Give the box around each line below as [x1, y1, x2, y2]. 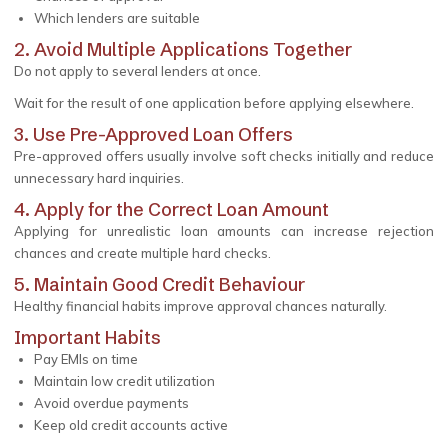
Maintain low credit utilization [34, 373, 215, 389]
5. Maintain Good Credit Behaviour [14, 273, 305, 296]
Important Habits [14, 326, 161, 349]
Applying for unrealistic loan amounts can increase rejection [14, 223, 434, 239]
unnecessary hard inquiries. [14, 170, 184, 186]
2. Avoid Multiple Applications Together [14, 38, 352, 61]
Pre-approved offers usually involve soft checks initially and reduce [14, 148, 434, 164]
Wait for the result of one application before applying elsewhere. [14, 95, 414, 111]
